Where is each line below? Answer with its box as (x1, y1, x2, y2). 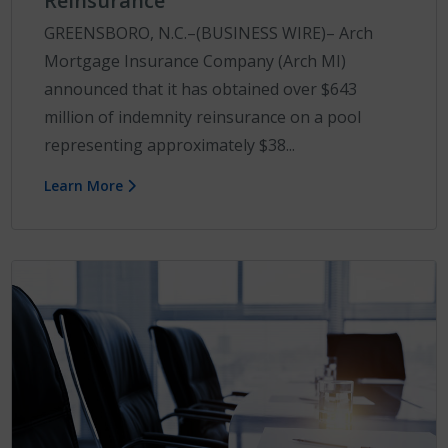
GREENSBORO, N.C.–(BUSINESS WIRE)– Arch (44, 21, 374, 44)
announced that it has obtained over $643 (44, 77, 358, 100)
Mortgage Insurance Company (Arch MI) (44, 49, 347, 72)
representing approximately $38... (44, 133, 296, 156)
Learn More (44, 175, 128, 195)
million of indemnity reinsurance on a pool (44, 105, 362, 128)
